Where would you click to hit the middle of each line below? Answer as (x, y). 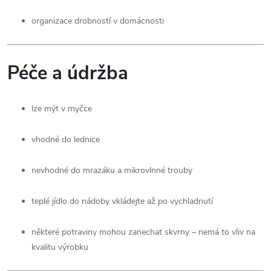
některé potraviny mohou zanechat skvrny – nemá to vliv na (143, 232)
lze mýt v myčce (62, 108)
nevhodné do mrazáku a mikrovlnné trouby (112, 170)
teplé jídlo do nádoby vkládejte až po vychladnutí (122, 201)
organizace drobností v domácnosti (98, 21)
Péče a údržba (68, 73)
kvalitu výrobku (60, 247)
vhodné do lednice (66, 139)
